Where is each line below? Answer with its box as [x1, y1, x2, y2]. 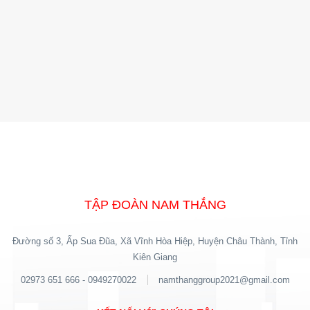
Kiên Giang [133, 252, 177, 262]
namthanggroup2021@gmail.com [158, 275, 290, 285]
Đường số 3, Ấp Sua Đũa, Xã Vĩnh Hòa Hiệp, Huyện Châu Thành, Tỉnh [12, 236, 298, 246]
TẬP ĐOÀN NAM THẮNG [84, 198, 226, 212]
